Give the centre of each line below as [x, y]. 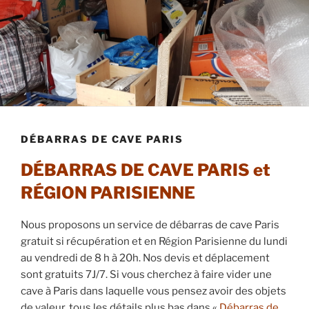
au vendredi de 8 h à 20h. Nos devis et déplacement [145, 258]
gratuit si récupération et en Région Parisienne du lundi [154, 241]
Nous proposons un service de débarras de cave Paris [150, 225]
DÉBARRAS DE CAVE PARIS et [146, 170]
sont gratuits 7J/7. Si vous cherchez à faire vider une [146, 274]
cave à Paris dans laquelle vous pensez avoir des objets [153, 291]
